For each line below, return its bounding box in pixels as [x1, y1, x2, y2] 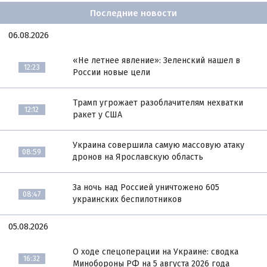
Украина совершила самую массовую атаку [73, 140, 245, 151]
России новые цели [73, 67, 151, 78]
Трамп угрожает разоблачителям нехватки [73, 98, 244, 108]
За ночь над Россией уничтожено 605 [73, 182, 220, 193]
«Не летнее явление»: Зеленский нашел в [73, 55, 241, 66]
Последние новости [90, 7, 177, 18]
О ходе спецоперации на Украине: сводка [73, 247, 239, 257]
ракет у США [73, 110, 123, 120]
